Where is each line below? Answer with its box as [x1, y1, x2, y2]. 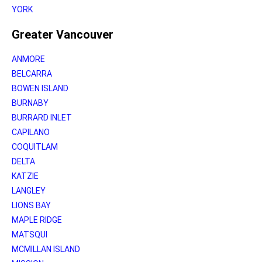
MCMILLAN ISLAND [12, 244, 80, 254]
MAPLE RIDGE [12, 215, 62, 225]
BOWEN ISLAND [12, 83, 68, 93]
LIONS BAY [12, 200, 51, 210]
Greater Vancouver [12, 27, 113, 42]
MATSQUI [12, 229, 47, 239]
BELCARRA [12, 68, 52, 78]
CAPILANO [12, 127, 50, 137]
